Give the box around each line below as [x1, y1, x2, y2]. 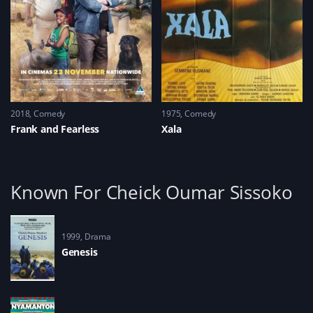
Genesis [61, 245, 98, 259]
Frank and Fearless [10, 122, 100, 136]
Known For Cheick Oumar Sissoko [10, 180, 293, 205]
